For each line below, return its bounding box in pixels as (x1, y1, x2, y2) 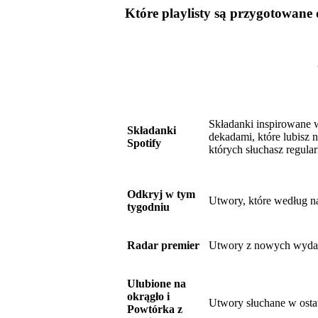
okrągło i (127, 290, 170, 303)
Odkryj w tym (127, 188, 195, 201)
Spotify (127, 137, 161, 150)
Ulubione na (127, 278, 186, 290)
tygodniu (127, 201, 170, 214)
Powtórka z (127, 303, 182, 316)
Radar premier (127, 239, 199, 252)
